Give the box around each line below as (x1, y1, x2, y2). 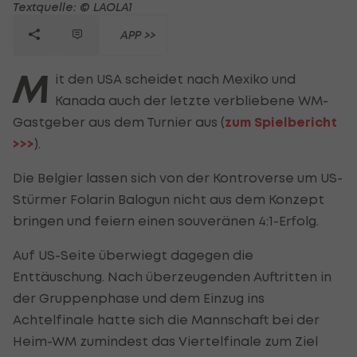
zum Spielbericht (225, 113, 337, 131)
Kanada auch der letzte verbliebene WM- (55, 92, 328, 108)
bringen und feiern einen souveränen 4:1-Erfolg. (13, 212, 319, 229)
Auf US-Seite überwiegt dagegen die (13, 246, 253, 263)
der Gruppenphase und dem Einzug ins (13, 289, 265, 306)
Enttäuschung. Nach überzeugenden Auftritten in (13, 268, 331, 284)
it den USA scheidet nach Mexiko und (55, 70, 296, 87)
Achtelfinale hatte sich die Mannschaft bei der (13, 311, 320, 328)
